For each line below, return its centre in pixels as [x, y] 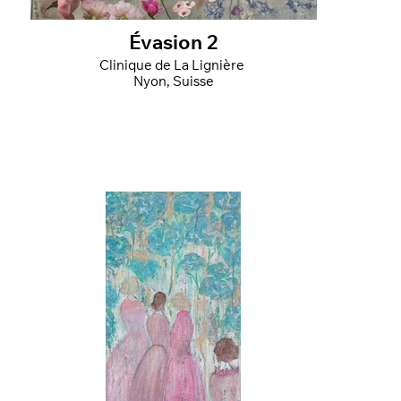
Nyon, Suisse [173, 82]
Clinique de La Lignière [174, 66]
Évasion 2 [174, 44]
